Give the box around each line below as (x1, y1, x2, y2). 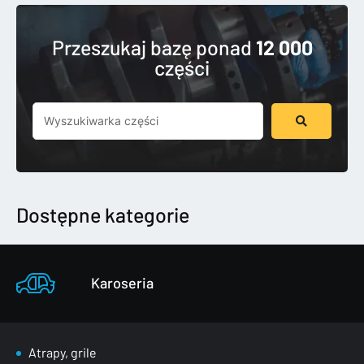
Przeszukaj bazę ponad (51, 34, 256, 59)
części (154, 54, 210, 80)
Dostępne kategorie (16, 201, 189, 227)
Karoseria (90, 273, 154, 292)
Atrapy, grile (28, 344, 97, 360)
